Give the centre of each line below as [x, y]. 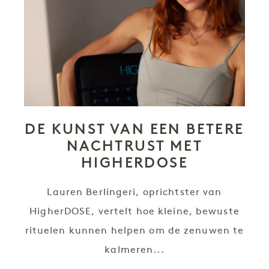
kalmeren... [134, 250]
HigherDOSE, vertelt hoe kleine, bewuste [134, 212]
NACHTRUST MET [134, 146]
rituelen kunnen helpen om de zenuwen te [134, 231]
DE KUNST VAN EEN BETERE [134, 129]
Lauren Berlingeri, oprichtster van [134, 193]
